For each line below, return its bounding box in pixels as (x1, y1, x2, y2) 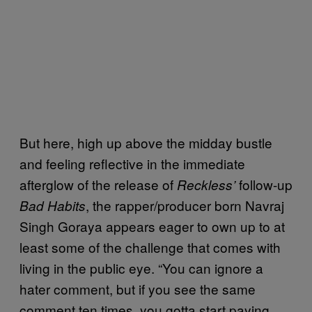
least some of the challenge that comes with (19, 237, 281, 256)
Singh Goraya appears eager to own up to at (19, 216, 285, 235)
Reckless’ (177, 175, 239, 194)
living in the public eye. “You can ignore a (19, 258, 263, 277)
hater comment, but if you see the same (19, 279, 256, 298)
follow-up (239, 174, 292, 194)
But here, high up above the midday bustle (19, 132, 272, 152)
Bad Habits (19, 196, 86, 214)
